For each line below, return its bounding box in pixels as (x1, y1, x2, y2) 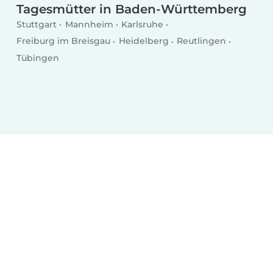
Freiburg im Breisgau (16, 35, 111, 47)
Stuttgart (16, 19, 57, 30)
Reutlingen (177, 35, 227, 47)
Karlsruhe (121, 19, 164, 30)
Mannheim (65, 19, 113, 30)
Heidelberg (118, 35, 169, 47)
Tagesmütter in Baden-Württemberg (16, 1, 247, 16)
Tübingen (16, 52, 60, 63)
